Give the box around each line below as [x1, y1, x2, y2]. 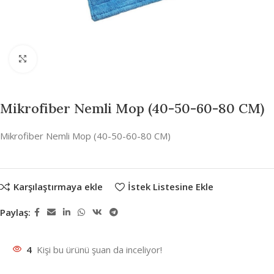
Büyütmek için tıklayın [36, 53, 130, 65]
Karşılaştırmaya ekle [13, 180, 103, 193]
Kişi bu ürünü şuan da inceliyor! [37, 243, 162, 256]
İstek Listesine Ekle [127, 180, 213, 193]
